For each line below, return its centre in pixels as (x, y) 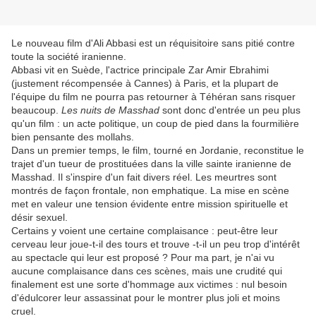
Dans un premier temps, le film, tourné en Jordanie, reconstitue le (158, 151)
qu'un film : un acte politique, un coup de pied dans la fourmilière (155, 124)
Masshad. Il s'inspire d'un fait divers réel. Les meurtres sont (144, 177)
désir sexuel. (39, 218)
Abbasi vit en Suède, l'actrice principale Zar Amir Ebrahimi (140, 70)
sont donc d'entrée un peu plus (230, 110)
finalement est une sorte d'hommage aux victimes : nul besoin (149, 285)
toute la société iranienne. (70, 57)
